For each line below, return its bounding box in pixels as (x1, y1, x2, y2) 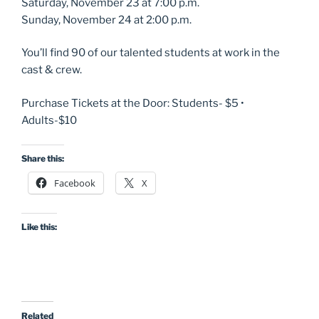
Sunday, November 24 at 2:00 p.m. (21, 13, 192, 26)
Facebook (54, 177, 95, 190)
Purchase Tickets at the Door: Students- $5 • (21, 96, 244, 110)
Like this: (21, 221, 57, 233)
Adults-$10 (21, 113, 77, 127)
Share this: (21, 153, 64, 164)
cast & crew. (21, 63, 82, 77)
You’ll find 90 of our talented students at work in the (21, 46, 280, 60)
